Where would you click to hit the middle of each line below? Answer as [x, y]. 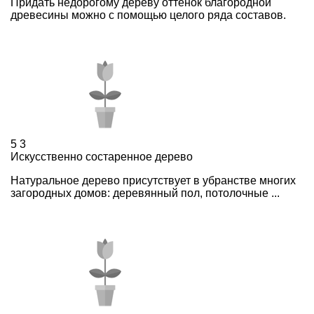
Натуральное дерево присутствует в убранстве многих [153, 180]
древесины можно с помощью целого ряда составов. [148, 15]
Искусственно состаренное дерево [102, 156]
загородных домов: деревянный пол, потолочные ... [145, 193]
